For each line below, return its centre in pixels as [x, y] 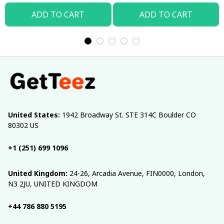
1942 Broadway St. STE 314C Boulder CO [128, 115]
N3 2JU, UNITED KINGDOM [53, 184]
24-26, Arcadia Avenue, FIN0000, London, [136, 173]
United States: [34, 115]
